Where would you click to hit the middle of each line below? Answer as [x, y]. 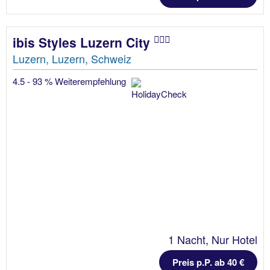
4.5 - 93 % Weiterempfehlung [71, 81]
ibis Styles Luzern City [83, 42]
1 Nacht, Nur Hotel [213, 239]
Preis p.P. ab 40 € [208, 262]
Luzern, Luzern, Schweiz [72, 58]
